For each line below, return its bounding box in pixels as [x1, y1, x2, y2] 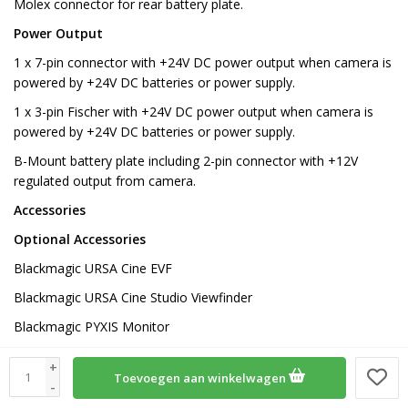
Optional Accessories [14, 230, 146, 249]
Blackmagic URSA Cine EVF [14, 260, 172, 278]
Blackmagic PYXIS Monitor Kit [14, 347, 189, 365]
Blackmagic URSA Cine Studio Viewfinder [14, 289, 252, 307]
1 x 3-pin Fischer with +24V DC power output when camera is [14, 103, 373, 121]
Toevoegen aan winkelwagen [114, 370, 290, 386]
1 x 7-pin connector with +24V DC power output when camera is [14, 54, 392, 72]
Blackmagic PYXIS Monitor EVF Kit [14, 376, 214, 394]
